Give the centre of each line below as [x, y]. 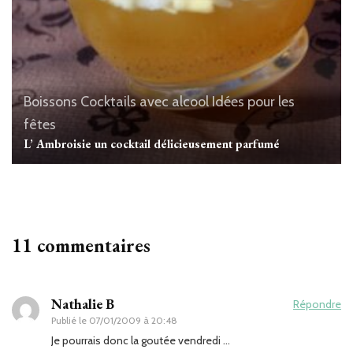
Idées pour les [253, 101]
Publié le [70, 320]
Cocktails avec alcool [145, 101]
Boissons [50, 101]
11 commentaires [81, 245]
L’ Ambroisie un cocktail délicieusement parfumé [152, 143]
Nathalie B [83, 303]
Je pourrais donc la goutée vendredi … [141, 340]
